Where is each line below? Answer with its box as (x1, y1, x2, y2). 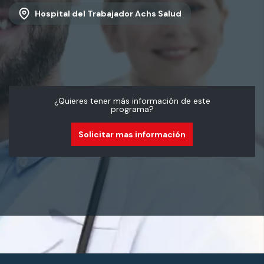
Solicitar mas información (78, 129, 186, 140)
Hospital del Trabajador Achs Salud (35, 8, 181, 19)
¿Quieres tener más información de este (54, 95, 210, 106)
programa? (110, 104, 154, 114)
